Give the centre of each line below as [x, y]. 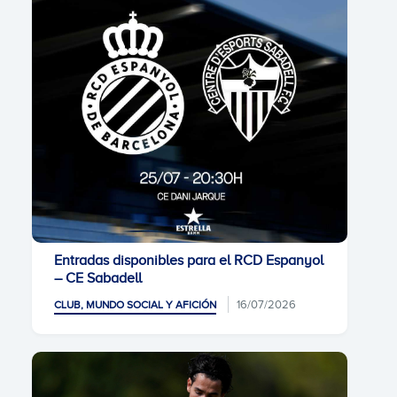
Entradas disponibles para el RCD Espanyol [189, 261]
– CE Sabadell [98, 278]
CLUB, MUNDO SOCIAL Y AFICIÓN [135, 305]
